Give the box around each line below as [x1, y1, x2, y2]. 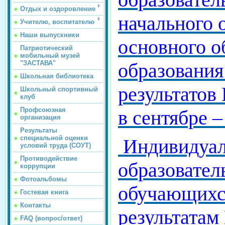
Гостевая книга [20, 188, 68, 196]
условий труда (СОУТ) [20, 141, 91, 149]
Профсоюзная [20, 105, 66, 114]
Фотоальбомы [20, 175, 67, 183]
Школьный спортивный [20, 85, 98, 93]
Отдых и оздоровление [20, 5, 95, 13]
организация [20, 113, 61, 121]
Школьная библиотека [20, 72, 93, 80]
